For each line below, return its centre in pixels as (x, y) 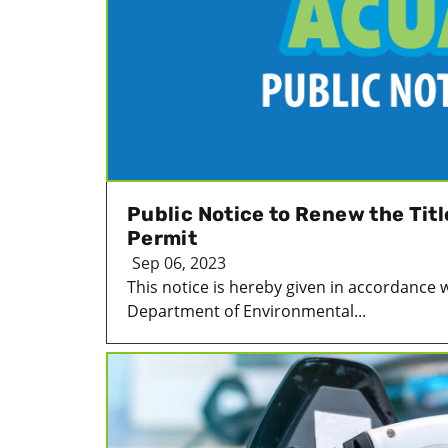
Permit (162, 237)
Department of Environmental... (246, 310)
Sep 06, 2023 (179, 262)
